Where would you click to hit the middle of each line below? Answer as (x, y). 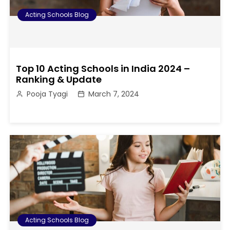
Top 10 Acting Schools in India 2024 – (103, 69)
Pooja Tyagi (47, 94)
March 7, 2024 (114, 94)
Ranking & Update (59, 80)
